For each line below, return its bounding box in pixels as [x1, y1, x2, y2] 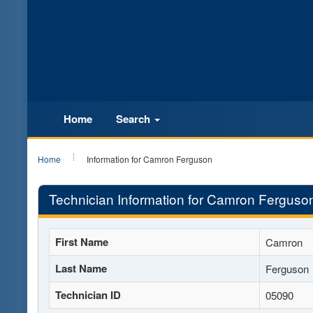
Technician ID [55, 287, 121, 303]
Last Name [55, 261, 107, 276]
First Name [55, 234, 108, 249]
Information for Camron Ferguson [87, 153, 212, 165]
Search [116, 111, 153, 126]
